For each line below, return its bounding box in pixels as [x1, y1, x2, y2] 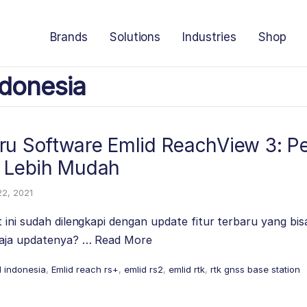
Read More [95, 233, 153, 247]
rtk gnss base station [210, 264, 300, 275]
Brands [49, 30, 88, 44]
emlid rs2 [124, 264, 163, 275]
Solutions [109, 30, 161, 44]
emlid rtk [169, 264, 205, 275]
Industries [182, 30, 236, 44]
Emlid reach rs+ [51, 264, 119, 275]
